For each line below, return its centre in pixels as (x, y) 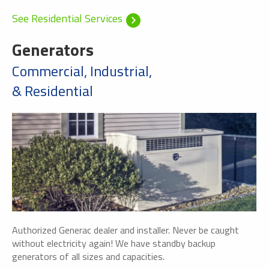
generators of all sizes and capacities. (88, 257)
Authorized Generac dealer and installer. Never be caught (125, 230)
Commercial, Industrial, (82, 71)
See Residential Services (67, 18)
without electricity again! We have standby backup (114, 243)
